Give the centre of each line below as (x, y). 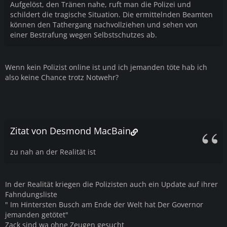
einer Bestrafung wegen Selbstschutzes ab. (84, 34)
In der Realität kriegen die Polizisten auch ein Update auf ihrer (111, 184)
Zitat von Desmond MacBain (70, 130)
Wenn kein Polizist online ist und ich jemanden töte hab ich (106, 67)
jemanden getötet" (37, 214)
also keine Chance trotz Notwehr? (62, 77)
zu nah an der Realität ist (53, 152)
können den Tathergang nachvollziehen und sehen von (104, 24)
